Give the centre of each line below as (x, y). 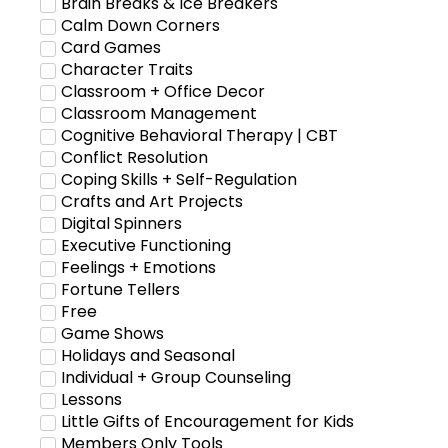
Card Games (111, 47)
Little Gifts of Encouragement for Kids (207, 421)
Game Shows (112, 333)
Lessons (91, 399)
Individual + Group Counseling (176, 377)
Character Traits (127, 69)
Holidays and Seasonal (148, 355)
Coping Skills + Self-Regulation (179, 179)
